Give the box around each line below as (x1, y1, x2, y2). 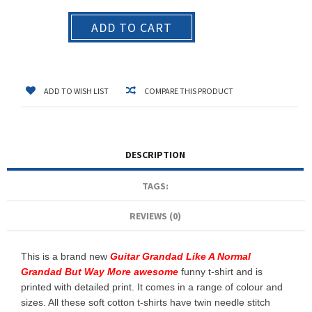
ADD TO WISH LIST (44, 86, 109, 97)
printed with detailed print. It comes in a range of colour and (21, 281, 283, 293)
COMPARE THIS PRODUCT (144, 86, 233, 97)
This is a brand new (21, 251, 110, 263)
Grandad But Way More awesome (21, 266, 181, 278)
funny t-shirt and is (181, 266, 263, 278)
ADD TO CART (91, 19, 172, 36)
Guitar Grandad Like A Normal (110, 251, 251, 263)
